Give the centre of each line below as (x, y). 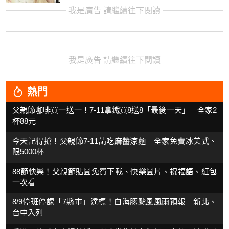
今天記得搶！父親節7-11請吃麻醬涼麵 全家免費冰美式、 (114, 141)
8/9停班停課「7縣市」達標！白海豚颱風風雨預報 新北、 (114, 202)
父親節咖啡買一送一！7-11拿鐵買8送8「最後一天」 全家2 (114, 110)
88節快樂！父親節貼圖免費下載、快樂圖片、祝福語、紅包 (114, 171)
